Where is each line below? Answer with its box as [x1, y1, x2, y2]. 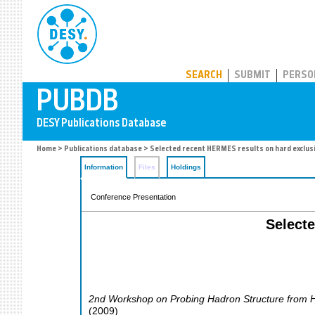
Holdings [171, 163, 201, 171]
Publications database [64, 146, 142, 153]
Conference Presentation [91, 193, 176, 201]
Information [84, 163, 123, 171]
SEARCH [186, 70, 222, 81]
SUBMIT [234, 70, 271, 81]
